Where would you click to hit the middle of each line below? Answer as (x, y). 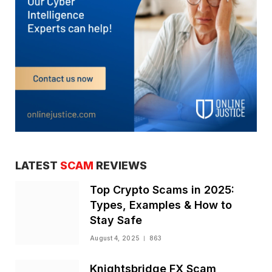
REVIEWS (120, 166)
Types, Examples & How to (161, 205)
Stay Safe (116, 220)
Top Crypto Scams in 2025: (162, 190)
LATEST (38, 166)
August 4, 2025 (115, 238)
